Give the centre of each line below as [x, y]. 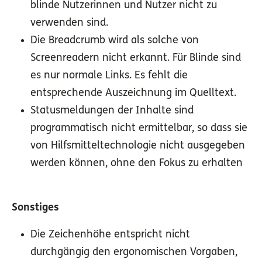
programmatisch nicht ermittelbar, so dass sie [139, 129]
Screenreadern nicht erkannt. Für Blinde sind [136, 58]
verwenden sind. [69, 23]
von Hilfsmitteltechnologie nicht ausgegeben [138, 146]
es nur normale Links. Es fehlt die [109, 76]
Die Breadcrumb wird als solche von [115, 41]
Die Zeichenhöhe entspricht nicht [110, 235]
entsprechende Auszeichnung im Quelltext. [133, 94]
